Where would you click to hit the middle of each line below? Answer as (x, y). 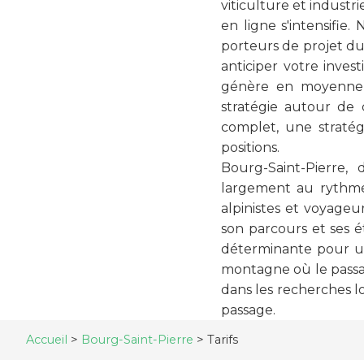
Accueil (47, 339)
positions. (250, 147)
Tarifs (223, 339)
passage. (248, 310)
